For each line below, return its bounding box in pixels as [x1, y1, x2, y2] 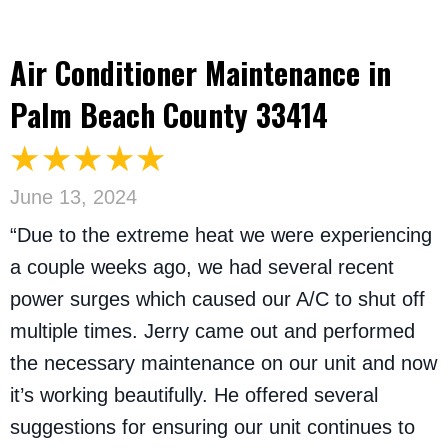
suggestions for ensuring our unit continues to [10, 415, 415, 438]
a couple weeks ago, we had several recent [10, 255, 394, 278]
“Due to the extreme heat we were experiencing [10, 223, 432, 246]
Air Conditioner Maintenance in [10, 50, 391, 95]
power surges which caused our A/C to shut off [10, 287, 425, 310]
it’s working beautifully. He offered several [10, 383, 378, 406]
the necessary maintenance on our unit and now [10, 351, 437, 374]
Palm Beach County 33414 [10, 92, 328, 137]
